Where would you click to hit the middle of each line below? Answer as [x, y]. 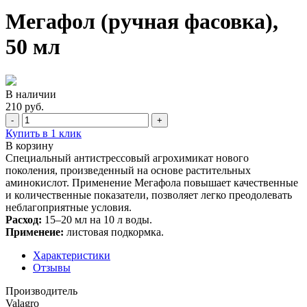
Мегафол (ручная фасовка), [142, 22]
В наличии [31, 94]
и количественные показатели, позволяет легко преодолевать [149, 195]
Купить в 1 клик [44, 133]
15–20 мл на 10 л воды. [98, 219]
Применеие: [35, 232]
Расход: [25, 219]
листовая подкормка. [114, 232]
